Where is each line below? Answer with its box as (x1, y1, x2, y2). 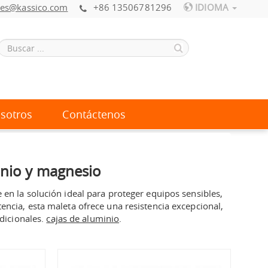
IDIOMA (193, 1, 231, 13)
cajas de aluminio (46, 212, 120, 224)
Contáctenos (62, 107, 126, 121)
